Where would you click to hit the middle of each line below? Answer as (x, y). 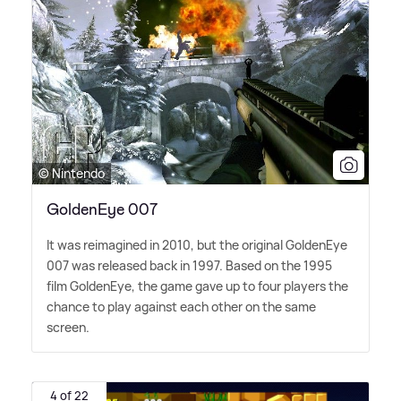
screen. (68, 327)
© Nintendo (72, 173)
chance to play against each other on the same (181, 306)
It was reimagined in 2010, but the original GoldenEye (197, 244)
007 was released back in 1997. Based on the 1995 (189, 265)
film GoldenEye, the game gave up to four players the (197, 286)
